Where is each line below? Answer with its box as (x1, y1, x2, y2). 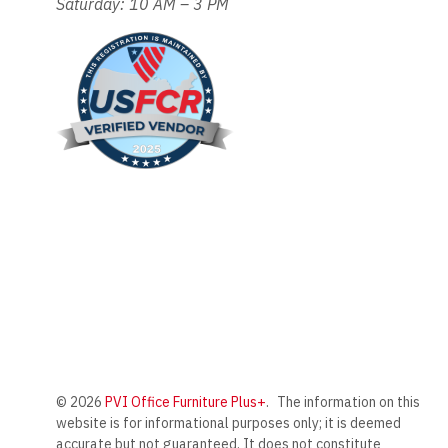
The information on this (276, 393, 420, 412)
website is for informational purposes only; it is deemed (55, 414, 401, 433)
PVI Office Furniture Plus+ (104, 393, 266, 412)
